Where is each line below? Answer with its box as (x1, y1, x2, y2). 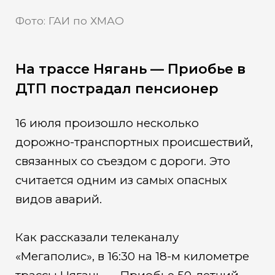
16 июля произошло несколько (15, 116, 199, 131)
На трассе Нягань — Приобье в (15, 60, 246, 78)
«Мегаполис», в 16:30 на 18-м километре (15, 249, 249, 264)
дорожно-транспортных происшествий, (15, 135, 253, 150)
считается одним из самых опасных (15, 173, 227, 188)
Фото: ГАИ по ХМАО (15, 14, 124, 27)
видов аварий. (15, 192, 102, 207)
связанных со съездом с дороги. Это (15, 154, 230, 169)
